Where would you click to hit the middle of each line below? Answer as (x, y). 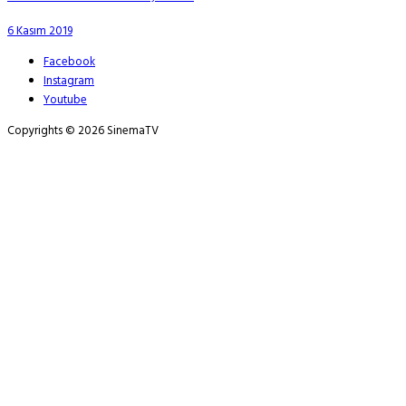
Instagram (69, 81)
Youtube (65, 100)
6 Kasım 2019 (40, 31)
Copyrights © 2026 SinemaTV (83, 130)
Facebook (69, 62)
